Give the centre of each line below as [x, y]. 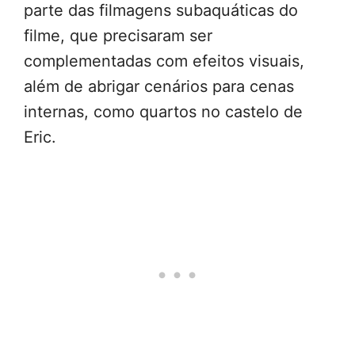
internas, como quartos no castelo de [163, 112]
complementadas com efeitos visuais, [164, 61]
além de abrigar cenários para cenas [159, 87]
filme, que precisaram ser [118, 36]
